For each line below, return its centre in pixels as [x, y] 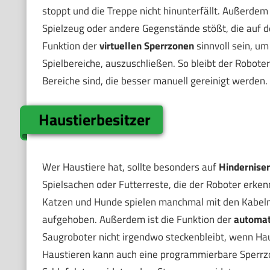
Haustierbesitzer [95, 119]
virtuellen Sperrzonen [146, 46]
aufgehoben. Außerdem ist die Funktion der [138, 220]
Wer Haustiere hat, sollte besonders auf [130, 167]
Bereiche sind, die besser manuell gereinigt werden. [155, 81]
